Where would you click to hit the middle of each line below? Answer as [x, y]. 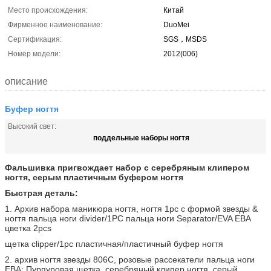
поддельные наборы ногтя [141, 137]
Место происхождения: [48, 10]
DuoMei [176, 25]
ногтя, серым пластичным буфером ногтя [94, 177]
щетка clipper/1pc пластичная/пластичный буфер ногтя [114, 244]
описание [26, 81]
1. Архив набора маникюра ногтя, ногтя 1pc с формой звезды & [131, 209]
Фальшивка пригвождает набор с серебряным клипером [127, 168]
